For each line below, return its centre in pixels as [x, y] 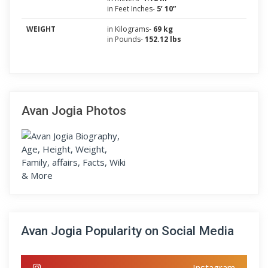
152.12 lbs [163, 39]
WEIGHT [41, 29]
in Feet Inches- [132, 9]
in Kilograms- [130, 29]
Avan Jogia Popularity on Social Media [127, 231]
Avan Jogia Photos [74, 111]
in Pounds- [126, 39]
